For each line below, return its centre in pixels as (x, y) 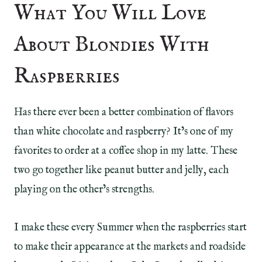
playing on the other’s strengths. (84, 189)
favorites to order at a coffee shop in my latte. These (126, 151)
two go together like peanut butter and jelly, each (121, 170)
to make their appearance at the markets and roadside (130, 247)
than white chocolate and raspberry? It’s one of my (124, 132)
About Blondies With (112, 45)
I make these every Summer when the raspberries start (130, 227)
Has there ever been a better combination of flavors (124, 112)
